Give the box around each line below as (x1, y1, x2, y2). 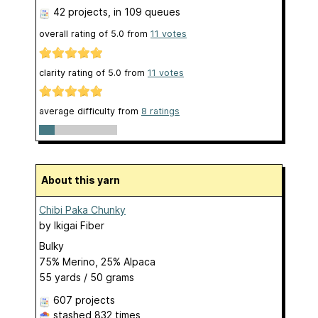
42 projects (53, 6, 108, 18)
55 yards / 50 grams (39, 271, 134, 284)
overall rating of (39, 28, 111, 40)
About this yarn (48, 174, 120, 187)
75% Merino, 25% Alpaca (39, 256, 155, 268)
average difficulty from (39, 106, 141, 117)
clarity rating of (39, 67, 108, 78)
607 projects (53, 294, 115, 307)
